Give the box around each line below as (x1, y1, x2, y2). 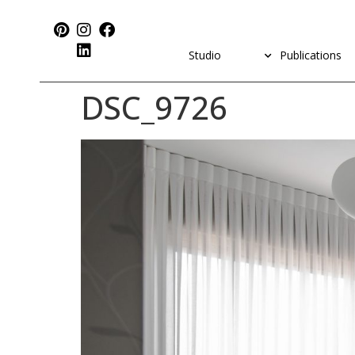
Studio (188, 48, 221, 63)
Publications (279, 48, 342, 63)
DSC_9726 (81, 86, 227, 129)
